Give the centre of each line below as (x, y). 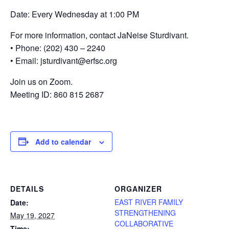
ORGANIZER (138, 188)
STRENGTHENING (145, 212)
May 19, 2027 (32, 215)
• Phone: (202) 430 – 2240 (58, 48)
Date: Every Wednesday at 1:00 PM (75, 14)
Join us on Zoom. (41, 81)
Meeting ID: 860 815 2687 (57, 94)
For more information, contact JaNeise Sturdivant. (99, 35)
